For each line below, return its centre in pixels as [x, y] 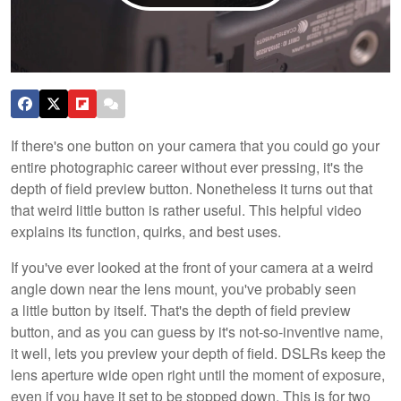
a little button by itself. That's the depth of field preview [181, 310]
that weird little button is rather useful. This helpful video [186, 209]
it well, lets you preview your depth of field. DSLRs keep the [198, 353]
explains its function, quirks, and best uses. [146, 231]
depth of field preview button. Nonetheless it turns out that [192, 188]
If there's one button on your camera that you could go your [195, 145]
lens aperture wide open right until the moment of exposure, [198, 374]
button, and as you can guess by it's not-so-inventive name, [197, 331]
